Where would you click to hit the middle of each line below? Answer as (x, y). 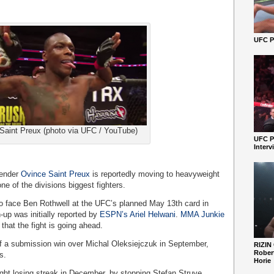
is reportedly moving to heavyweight (155, 174)
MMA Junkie (202, 214)
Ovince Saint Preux (55, 174)
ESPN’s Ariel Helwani (138, 214)
